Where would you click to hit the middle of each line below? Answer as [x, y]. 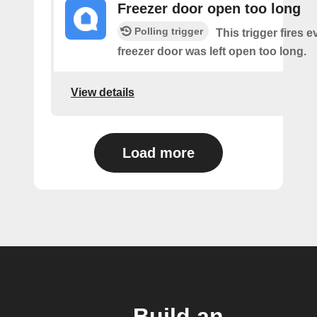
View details [103, 92]
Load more [158, 153]
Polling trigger [169, 31]
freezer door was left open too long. [212, 51]
